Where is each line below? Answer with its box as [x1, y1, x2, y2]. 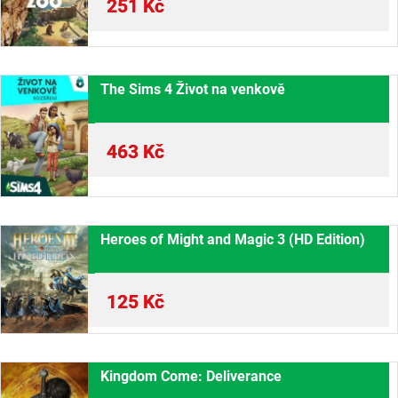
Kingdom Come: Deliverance [100, 368, 283, 386]
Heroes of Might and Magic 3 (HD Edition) [100, 231, 366, 249]
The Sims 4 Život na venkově [100, 81, 286, 99]
